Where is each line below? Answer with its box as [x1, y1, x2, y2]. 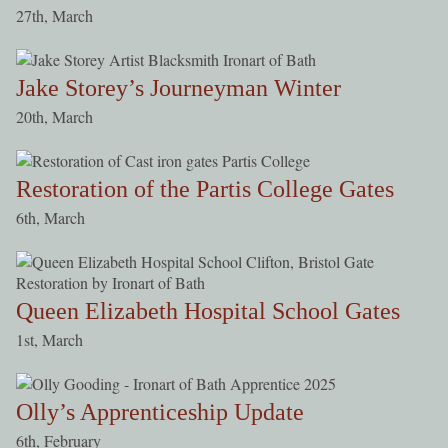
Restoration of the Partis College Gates [15, 175, 394, 202]
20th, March [15, 105, 93, 127]
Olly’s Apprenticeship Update [15, 398, 304, 425]
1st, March [15, 328, 83, 350]
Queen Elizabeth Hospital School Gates [15, 297, 400, 324]
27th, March [15, 4, 93, 26]
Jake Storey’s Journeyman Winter [15, 74, 341, 101]
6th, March [15, 206, 85, 228]
